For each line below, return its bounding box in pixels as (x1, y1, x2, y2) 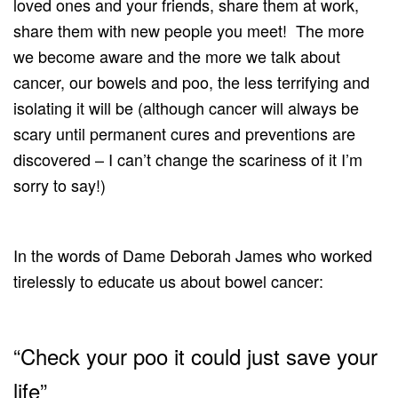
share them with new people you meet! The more (13, 18, 364, 42)
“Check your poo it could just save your (13, 339, 378, 371)
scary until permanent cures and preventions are (13, 121, 355, 145)
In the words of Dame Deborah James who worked (13, 243, 372, 267)
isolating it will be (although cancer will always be (13, 95, 359, 119)
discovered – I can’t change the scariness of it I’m (13, 147, 362, 171)
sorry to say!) (13, 172, 110, 196)
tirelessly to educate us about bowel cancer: (13, 268, 323, 292)
